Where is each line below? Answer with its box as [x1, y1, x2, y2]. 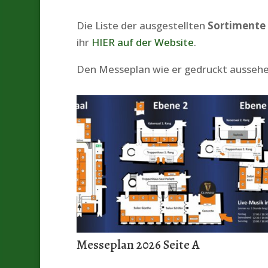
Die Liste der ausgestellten [76, 18, 208, 32]
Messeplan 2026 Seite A [76, 236, 199, 253]
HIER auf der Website [91, 35, 194, 49]
